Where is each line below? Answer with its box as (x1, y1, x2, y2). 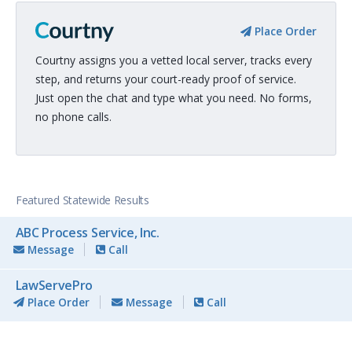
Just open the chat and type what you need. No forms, (35, 90, 312, 106)
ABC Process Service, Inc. (15, 223, 159, 241)
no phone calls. (35, 109, 112, 125)
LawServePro (15, 276, 93, 294)
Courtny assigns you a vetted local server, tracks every (35, 53, 312, 68)
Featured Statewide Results (16, 192, 149, 208)
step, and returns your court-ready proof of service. (35, 71, 296, 87)
